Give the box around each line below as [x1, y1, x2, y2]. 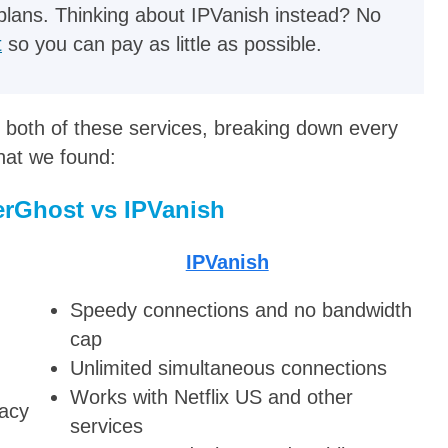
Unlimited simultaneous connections [70, 357, 388, 380]
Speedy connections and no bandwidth [70, 299, 413, 322]
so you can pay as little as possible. [2, 33, 322, 56]
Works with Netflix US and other [70, 386, 354, 409]
